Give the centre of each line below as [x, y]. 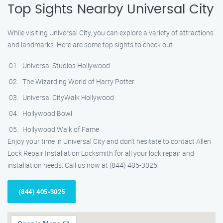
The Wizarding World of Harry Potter [78, 81]
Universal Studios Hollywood [66, 65]
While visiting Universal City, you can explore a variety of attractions [111, 33]
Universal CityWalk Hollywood [68, 97]
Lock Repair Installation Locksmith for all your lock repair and [101, 153]
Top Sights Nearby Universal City [111, 9]
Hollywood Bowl [47, 113]
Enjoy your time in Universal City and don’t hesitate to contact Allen [109, 141]
